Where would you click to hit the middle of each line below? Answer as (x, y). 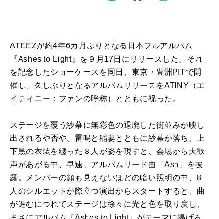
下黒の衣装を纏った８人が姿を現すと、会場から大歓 (108, 151)
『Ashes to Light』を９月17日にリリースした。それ (107, 59)
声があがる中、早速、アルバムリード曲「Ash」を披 (107, 164)
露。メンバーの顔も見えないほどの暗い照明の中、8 (106, 177)
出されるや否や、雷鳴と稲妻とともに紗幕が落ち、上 (108, 138)
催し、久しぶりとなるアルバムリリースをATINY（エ (108, 85)
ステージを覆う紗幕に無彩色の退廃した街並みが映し (108, 125)
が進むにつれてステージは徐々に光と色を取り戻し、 (108, 204)
